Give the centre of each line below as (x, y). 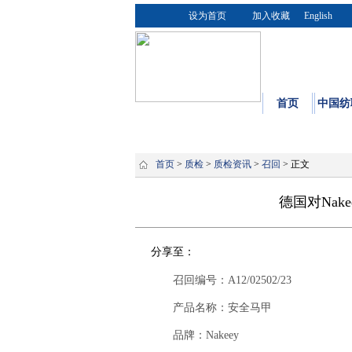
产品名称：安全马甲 (211, 308)
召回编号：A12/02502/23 (221, 280)
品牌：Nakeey (195, 335)
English (318, 16)
